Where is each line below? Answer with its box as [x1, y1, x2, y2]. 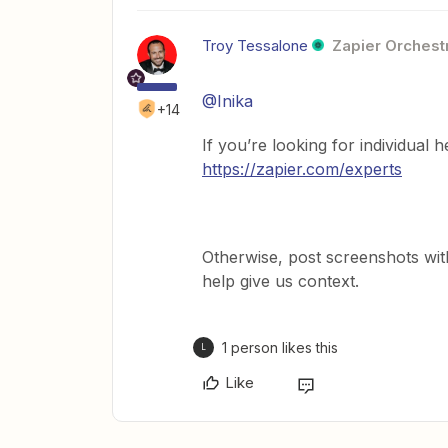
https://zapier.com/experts [202, 158, 402, 179]
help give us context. [202, 270, 359, 291]
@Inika [202, 90, 253, 111]
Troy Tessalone [202, 35, 308, 55]
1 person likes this [222, 338, 338, 356]
